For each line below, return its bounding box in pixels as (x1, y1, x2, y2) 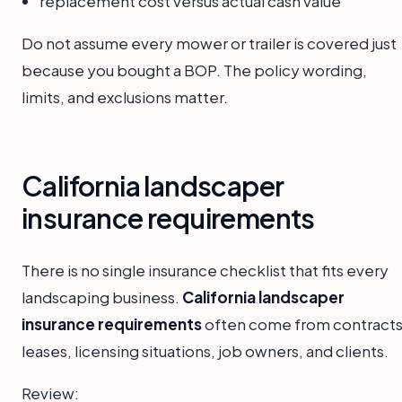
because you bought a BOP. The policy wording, (22, 60, 367, 81)
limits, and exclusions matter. (22, 87, 228, 108)
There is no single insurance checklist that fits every (22, 260, 389, 281)
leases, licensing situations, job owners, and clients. (22, 341, 389, 362)
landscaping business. (22, 287, 182, 308)
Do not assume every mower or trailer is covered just (22, 33, 397, 54)
